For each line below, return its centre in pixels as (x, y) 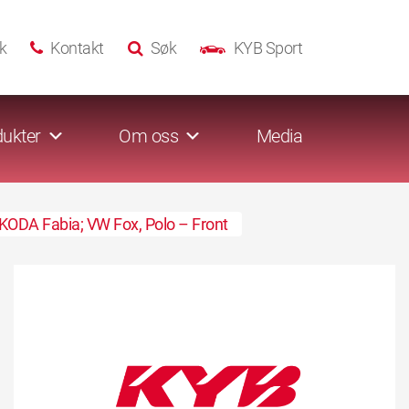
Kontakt (77, 47)
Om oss (148, 136)
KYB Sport (267, 47)
